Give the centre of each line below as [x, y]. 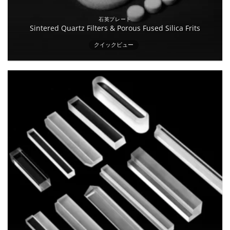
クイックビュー [114, 45]
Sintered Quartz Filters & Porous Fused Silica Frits [115, 28]
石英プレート [115, 19]
